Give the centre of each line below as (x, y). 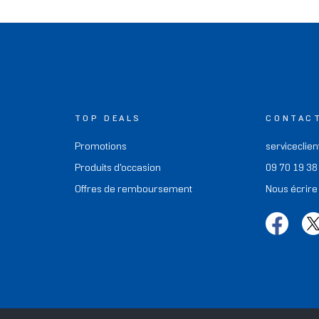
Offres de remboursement (133, 189)
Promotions (100, 147)
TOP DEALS (108, 118)
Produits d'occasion (117, 168)
